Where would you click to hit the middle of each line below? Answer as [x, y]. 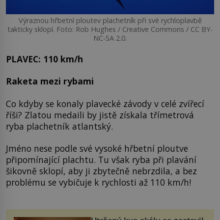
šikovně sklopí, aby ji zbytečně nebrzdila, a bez [101, 171]
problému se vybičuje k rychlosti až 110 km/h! [98, 182]
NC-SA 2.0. [110, 38]
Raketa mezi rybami [50, 81]
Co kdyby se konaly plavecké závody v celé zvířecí [105, 103]
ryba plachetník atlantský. [59, 126]
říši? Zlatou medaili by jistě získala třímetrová [100, 115]
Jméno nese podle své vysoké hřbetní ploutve [97, 149]
